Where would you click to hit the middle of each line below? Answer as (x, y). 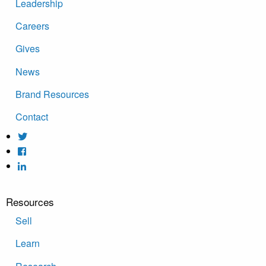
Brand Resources (52, 94)
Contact (32, 117)
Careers (32, 26)
